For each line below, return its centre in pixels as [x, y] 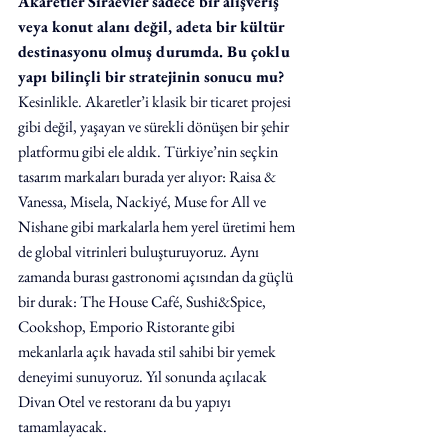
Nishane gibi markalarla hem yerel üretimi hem [158, 226]
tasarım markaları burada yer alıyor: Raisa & [148, 176]
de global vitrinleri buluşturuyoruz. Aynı [140, 251]
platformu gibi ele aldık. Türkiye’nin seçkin [149, 151]
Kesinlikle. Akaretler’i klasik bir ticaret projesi [156, 101]
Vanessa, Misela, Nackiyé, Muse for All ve [143, 201]
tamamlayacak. [62, 426]
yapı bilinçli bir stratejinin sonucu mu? [151, 76]
